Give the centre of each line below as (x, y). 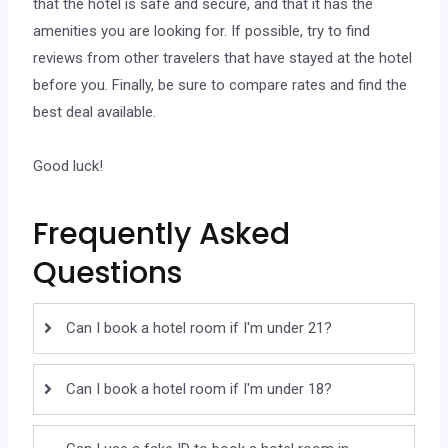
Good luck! (68, 166)
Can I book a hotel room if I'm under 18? (199, 389)
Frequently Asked (162, 234)
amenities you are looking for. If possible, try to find (202, 31)
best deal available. (95, 112)
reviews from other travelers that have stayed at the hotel (223, 58)
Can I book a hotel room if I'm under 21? (199, 328)
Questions (108, 273)
